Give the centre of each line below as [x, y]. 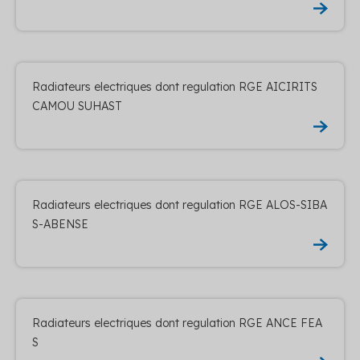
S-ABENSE [60, 224]
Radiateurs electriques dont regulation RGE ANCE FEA [177, 323]
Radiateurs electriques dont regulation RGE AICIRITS [175, 86]
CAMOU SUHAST [77, 106]
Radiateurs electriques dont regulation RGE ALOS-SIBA [180, 205]
